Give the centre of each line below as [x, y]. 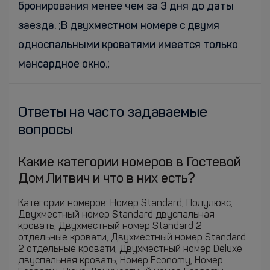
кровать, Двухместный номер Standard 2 [110, 227]
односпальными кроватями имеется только [128, 45]
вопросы [46, 131]
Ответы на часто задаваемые [113, 113]
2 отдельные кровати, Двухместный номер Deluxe [130, 250]
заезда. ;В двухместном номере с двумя [119, 26]
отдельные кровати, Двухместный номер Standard [132, 238]
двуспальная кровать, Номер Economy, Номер [121, 261]
